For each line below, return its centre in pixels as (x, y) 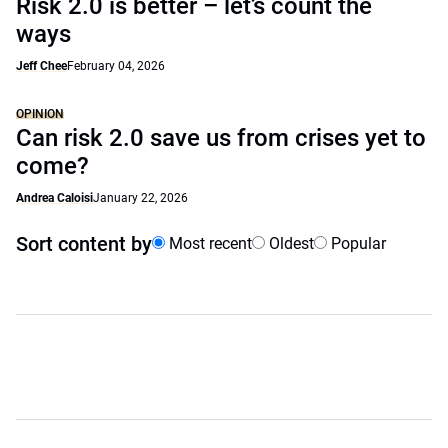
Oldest (289, 243)
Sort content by (84, 244)
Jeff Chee (41, 66)
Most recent (208, 243)
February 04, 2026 (116, 66)
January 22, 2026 (140, 198)
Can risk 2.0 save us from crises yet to (221, 138)
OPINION (40, 114)
